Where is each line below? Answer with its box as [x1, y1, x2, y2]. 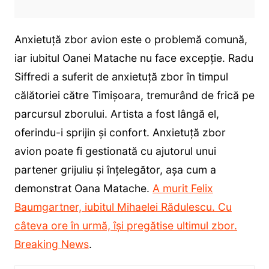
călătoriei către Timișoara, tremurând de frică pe [14, 88, 255, 101]
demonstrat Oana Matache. [14, 181, 153, 195]
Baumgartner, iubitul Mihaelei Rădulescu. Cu [14, 200, 232, 213]
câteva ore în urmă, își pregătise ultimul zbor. [14, 219, 237, 232]
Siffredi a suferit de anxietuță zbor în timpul [14, 70, 228, 83]
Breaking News [14, 237, 89, 250]
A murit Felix [152, 181, 213, 195]
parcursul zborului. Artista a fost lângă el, [14, 107, 219, 120]
